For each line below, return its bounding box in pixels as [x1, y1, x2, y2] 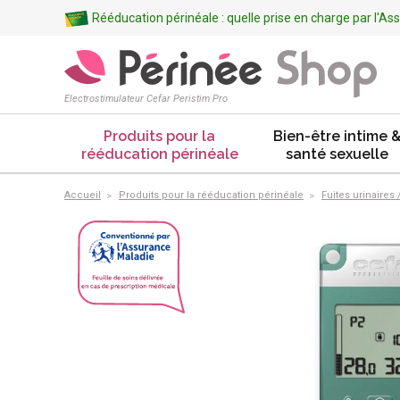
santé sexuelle [286, 146, 388, 162]
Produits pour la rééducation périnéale [119, 189, 304, 201]
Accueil [64, 189, 101, 201]
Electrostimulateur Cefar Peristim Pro [64, 93, 228, 105]
